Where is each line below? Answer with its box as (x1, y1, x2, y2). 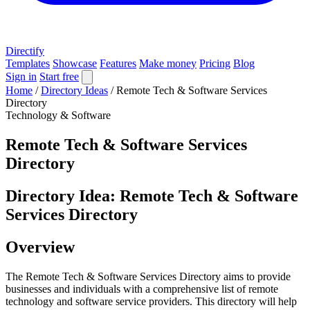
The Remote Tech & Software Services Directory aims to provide (6, 270, 291, 282)
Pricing (199, 57, 230, 69)
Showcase (53, 57, 97, 69)
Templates (6, 57, 50, 69)
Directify (6, 45, 44, 57)
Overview (6, 237, 75, 256)
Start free (39, 71, 79, 82)
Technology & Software (6, 109, 111, 121)
